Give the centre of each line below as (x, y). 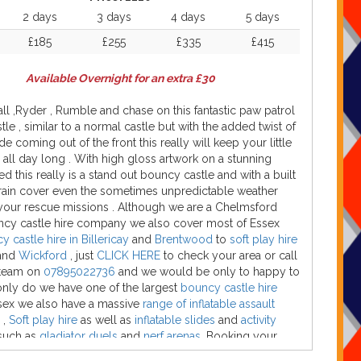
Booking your (240, 336)
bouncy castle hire (227, 288)
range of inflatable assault (207, 304)
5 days (263, 17)
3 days (114, 17)
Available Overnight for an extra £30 (120, 78)
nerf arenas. (172, 336)
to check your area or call (230, 255)
